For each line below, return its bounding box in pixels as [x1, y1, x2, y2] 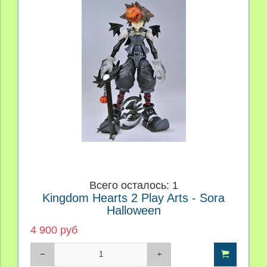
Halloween [106, 203, 161, 217]
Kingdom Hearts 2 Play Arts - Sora [42, 191, 225, 204]
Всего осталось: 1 [89, 179, 178, 191]
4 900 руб [30, 223, 77, 236]
